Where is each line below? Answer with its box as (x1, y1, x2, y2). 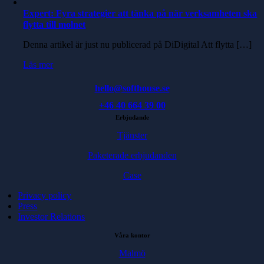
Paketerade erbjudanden (87, 150, 177, 160)
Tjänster (117, 130, 147, 140)
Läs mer (23, 60, 54, 70)
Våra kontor (114, 232, 150, 239)
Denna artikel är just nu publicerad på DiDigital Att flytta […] (23, 39, 252, 49)
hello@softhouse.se (94, 83, 170, 93)
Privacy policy (18, 190, 72, 200)
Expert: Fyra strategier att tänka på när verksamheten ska (23, 8, 258, 18)
